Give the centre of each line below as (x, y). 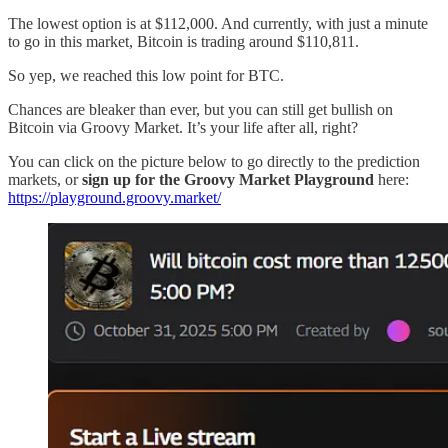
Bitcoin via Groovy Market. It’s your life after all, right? (183, 128)
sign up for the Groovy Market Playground (228, 180)
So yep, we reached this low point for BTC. (146, 76)
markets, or (45, 180)
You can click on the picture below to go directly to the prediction (214, 162)
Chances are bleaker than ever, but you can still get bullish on (200, 110)
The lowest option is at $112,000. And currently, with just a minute (218, 24)
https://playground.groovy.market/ (114, 198)
